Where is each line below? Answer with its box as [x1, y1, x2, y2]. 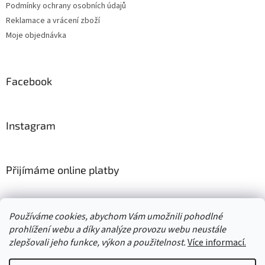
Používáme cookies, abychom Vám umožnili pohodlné [9, 210, 222, 223]
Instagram [6, 119, 56, 132]
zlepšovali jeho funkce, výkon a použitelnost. [9, 236, 188, 249]
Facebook [6, 75, 52, 88]
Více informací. [188, 236, 246, 249]
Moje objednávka [6, 30, 66, 42]
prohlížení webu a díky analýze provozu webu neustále [9, 223, 226, 236]
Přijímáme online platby [6, 163, 119, 177]
